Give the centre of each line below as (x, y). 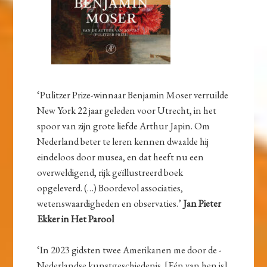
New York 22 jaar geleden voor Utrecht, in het (127, 111)
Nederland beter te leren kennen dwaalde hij (123, 142)
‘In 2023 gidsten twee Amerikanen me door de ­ (130, 250)
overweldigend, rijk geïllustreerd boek (110, 173)
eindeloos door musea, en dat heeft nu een (121, 157)
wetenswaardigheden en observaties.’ (110, 204)
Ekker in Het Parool (76, 219)
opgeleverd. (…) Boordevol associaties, (110, 188)
